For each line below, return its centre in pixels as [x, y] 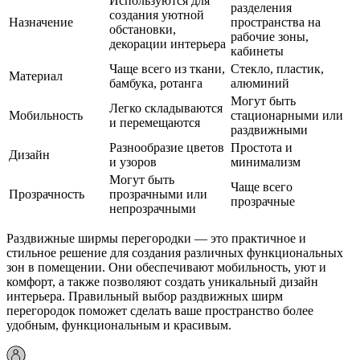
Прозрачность [47, 194]
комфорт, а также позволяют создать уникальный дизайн [162, 282]
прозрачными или [158, 194]
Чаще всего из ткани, [167, 69]
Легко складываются [166, 108]
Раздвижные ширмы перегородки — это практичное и [156, 239]
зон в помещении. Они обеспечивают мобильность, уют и [166, 268]
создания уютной [157, 15]
